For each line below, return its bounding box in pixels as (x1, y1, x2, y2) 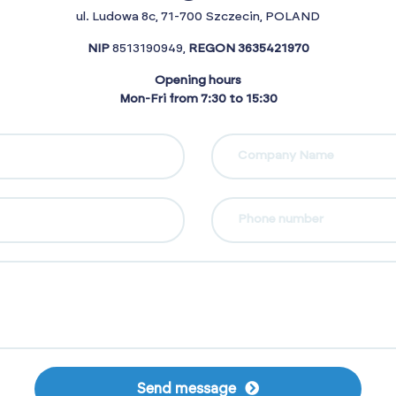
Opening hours (155, 74, 241, 88)
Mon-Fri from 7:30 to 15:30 (118, 93, 278, 106)
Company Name (238, 148, 334, 162)
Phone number (238, 212, 324, 225)
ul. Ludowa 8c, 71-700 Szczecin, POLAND (76, 11, 320, 24)
